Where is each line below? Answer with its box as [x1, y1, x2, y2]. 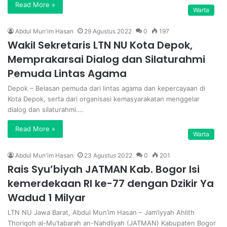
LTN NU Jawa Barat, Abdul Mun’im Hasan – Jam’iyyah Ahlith [8, 208, 195, 216]
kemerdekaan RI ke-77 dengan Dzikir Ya [8, 176, 214, 191]
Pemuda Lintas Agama [8, 66, 127, 81]
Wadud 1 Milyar [8, 190, 86, 205]
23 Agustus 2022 [84, 151, 132, 159]
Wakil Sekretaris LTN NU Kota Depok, [8, 37, 193, 52]
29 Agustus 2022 [84, 27, 132, 35]
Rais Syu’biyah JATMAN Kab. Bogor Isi [8, 162, 200, 176]
